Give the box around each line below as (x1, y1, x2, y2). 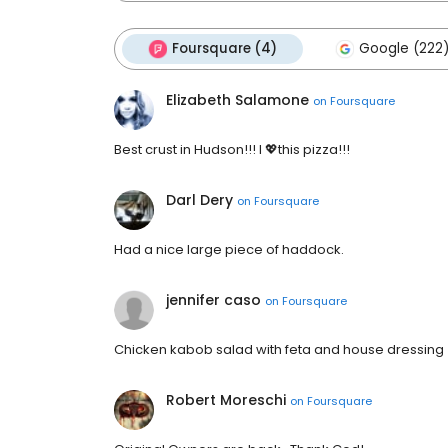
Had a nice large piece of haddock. (114, 240, 344, 260)
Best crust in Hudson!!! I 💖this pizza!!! (114, 140, 350, 160)
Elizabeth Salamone (166, 90, 309, 111)
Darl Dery (166, 190, 233, 211)
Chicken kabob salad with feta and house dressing (114, 340, 444, 360)
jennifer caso (166, 290, 261, 311)
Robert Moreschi (166, 390, 286, 411)
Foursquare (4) (172, 39, 277, 59)
